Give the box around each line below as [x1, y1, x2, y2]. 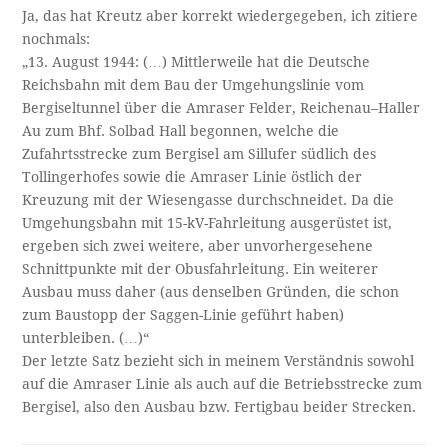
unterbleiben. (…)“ [22, 330, 150, 347]
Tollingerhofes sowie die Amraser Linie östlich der [22, 169, 363, 186]
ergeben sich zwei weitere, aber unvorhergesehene [22, 238, 374, 255]
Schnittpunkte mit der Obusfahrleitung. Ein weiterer [22, 261, 379, 278]
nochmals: [22, 31, 91, 48]
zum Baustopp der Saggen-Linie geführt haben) [22, 307, 345, 324]
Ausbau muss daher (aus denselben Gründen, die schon [22, 284, 400, 301]
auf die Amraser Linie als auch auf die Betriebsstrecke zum [22, 376, 423, 393]
